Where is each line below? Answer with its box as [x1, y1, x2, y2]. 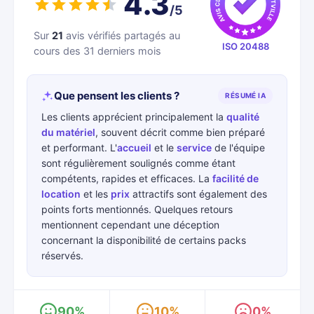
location [41, 188, 81, 200]
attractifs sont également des [130, 188, 267, 200]
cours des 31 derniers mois [34, 45, 161, 57]
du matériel [41, 126, 95, 138]
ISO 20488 [221, 41, 269, 52]
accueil [117, 142, 151, 153]
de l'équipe [212, 142, 265, 153]
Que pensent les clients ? [54, 89, 179, 102]
